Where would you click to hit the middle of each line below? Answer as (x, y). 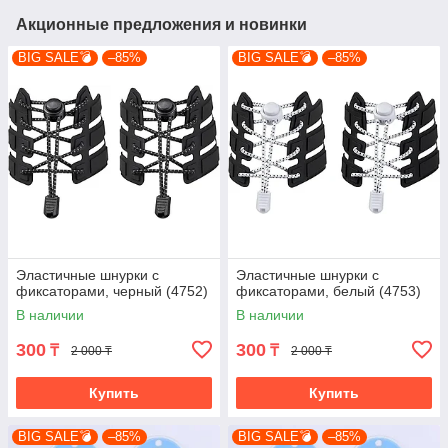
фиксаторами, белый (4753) (328, 291)
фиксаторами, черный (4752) (112, 291)
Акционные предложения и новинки (161, 25)
